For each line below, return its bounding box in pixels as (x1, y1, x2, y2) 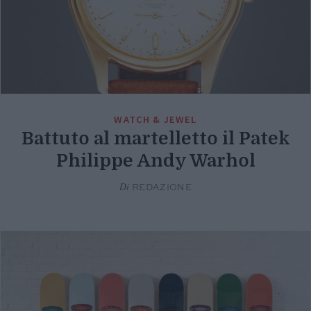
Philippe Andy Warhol (56, 151, 255, 171)
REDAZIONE (129, 183, 192, 193)
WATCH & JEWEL (114, 113, 197, 126)
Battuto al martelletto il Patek (21, 128, 290, 149)
